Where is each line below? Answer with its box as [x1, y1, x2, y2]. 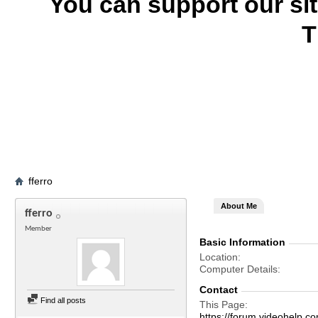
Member [25, 225, 52, 233]
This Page [199, 299, 245, 310]
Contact [199, 284, 238, 295]
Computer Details [199, 263, 278, 275]
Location [199, 251, 238, 263]
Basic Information [199, 236, 285, 248]
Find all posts [38, 296, 86, 305]
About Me [221, 202, 257, 210]
